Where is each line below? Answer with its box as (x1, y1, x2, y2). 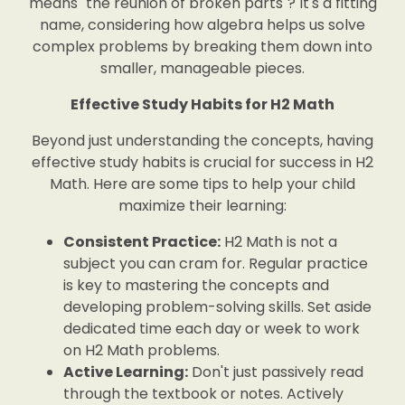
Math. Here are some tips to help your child (50, 174, 355, 194)
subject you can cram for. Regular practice (63, 253, 368, 274)
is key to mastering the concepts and (63, 275, 329, 296)
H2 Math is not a (221, 231, 337, 252)
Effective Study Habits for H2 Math (71, 94, 334, 115)
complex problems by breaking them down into (33, 36, 372, 57)
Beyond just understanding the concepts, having (32, 130, 373, 151)
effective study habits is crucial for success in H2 (32, 152, 373, 173)
